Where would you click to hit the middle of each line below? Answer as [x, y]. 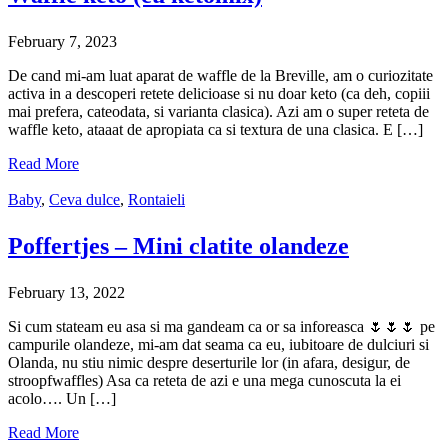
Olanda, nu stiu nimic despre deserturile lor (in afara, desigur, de [209, 363]
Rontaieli [156, 200]
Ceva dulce [84, 200]
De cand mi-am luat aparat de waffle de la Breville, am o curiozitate [220, 76]
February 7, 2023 [62, 42]
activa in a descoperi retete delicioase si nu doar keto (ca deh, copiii [219, 94]
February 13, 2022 [66, 293]
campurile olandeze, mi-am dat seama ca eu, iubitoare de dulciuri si [218, 345]
